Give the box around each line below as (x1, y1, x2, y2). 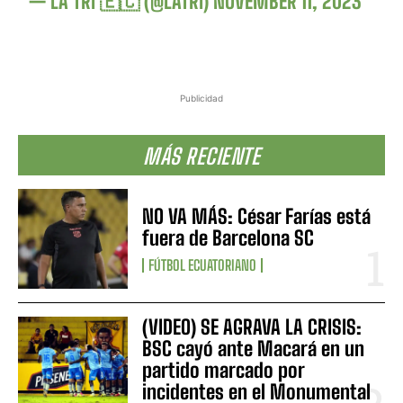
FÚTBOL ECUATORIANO (148, 255, 257, 273)
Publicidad (180, 93, 223, 104)
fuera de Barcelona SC (142, 225, 315, 250)
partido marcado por (142, 357, 306, 382)
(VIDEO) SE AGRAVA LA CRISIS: (142, 314, 363, 339)
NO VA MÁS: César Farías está (142, 203, 372, 228)
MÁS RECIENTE (143, 143, 260, 170)
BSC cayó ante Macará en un (142, 336, 365, 361)
